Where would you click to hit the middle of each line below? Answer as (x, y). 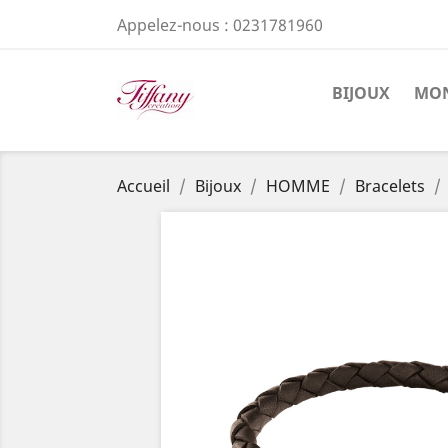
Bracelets (390, 186)
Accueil (143, 186)
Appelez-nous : (175, 25)
